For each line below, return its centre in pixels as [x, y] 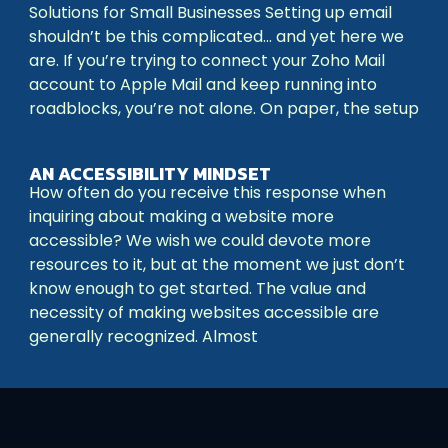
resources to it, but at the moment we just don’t [217, 264]
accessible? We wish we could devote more [200, 240]
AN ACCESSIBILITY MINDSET [150, 173]
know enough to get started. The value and [197, 288]
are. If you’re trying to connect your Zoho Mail [207, 60]
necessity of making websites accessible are [204, 312]
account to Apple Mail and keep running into [203, 84]
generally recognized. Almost [143, 336]
